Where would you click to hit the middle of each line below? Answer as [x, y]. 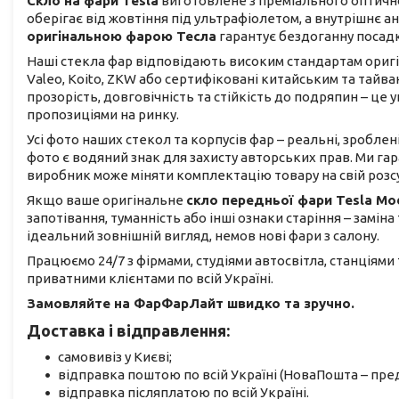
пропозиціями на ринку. [103, 115]
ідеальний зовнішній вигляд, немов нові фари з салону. [203, 236]
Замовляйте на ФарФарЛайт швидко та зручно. [191, 304]
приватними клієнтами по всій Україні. [150, 279]
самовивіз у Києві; [115, 357]
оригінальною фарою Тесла [122, 37]
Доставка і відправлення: [128, 331]
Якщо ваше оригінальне [106, 200]
